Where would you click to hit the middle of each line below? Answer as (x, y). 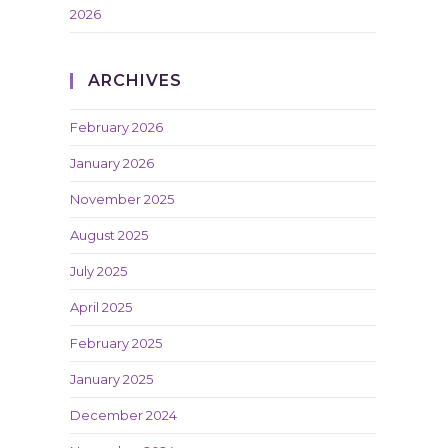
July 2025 (98, 271)
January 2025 (111, 379)
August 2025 (109, 235)
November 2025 (122, 199)
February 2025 (116, 343)
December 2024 (123, 415)
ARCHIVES (135, 80)
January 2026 (112, 163)
